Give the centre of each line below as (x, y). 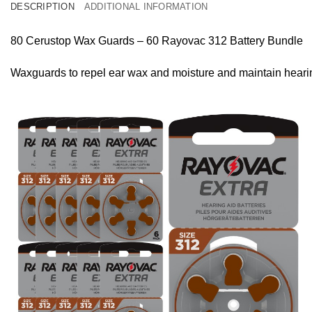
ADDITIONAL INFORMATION (146, 7)
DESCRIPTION (42, 7)
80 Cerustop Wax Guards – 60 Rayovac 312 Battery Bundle (157, 41)
